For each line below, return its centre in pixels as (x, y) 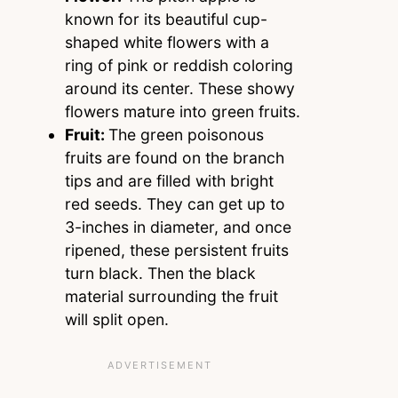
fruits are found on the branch (174, 157)
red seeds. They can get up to (175, 203)
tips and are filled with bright (169, 180)
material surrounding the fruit (171, 296)
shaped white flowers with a (167, 42)
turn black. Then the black (160, 273)
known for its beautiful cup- (166, 19)
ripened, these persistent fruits (176, 250)
